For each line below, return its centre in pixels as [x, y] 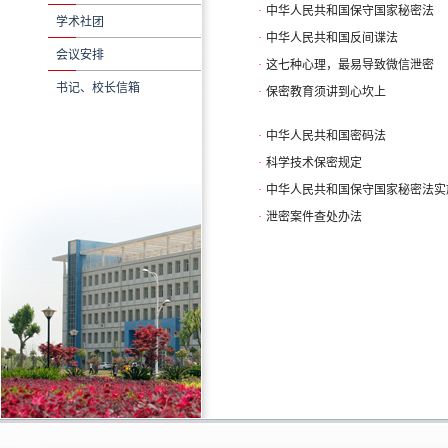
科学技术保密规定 [314, 163]
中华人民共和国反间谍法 [332, 38]
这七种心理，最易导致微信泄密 [350, 65]
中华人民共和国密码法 [326, 136]
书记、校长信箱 [98, 88]
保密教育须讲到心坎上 [326, 92]
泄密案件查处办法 [314, 217]
